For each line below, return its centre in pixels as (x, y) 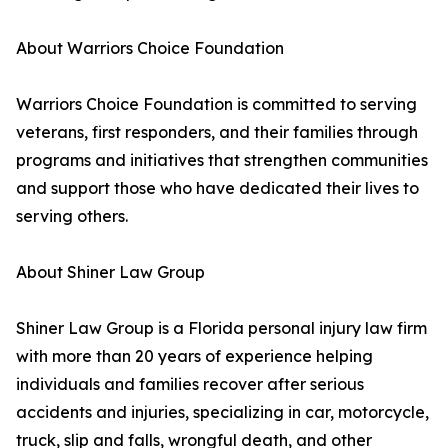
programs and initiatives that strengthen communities (222, 160)
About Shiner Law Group (110, 272)
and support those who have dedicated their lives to (217, 188)
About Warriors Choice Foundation (150, 48)
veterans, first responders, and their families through (217, 132)
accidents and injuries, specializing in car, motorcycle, (222, 412)
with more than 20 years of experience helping (194, 356)
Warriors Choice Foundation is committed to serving (216, 104)
